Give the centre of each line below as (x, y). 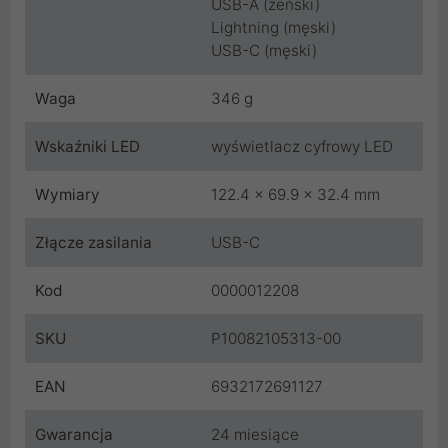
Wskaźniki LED (87, 147)
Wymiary (67, 195)
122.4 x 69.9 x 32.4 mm (295, 195)
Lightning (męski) (273, 28)
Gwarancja (74, 435)
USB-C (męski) (264, 51)
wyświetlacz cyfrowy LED (302, 147)
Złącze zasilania (93, 243)
